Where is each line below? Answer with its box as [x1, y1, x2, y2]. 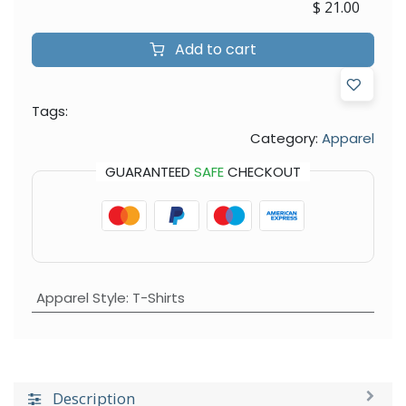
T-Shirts [131, 287, 185, 307]
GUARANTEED [105, 161, 194, 181]
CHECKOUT [224, 161, 301, 181]
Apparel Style [35, 287, 126, 307]
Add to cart [171, 38, 256, 60]
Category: [250, 128, 318, 148]
